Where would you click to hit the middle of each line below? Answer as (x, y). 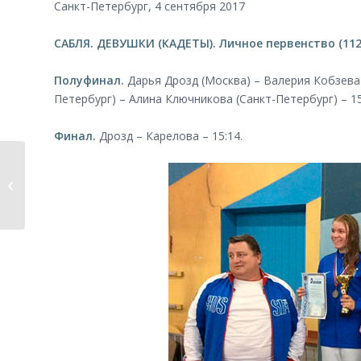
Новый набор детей (80, 176)
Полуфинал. (89, 80)
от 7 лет (48, 193)
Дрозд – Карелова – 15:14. (171, 135)
